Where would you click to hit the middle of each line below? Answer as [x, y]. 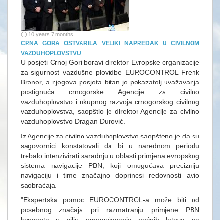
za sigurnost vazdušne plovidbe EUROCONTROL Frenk [110, 72]
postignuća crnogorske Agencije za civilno [110, 92]
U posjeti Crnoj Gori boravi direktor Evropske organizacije [110, 62]
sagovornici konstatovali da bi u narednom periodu [110, 146]
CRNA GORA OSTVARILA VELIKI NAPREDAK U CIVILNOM [110, 43]
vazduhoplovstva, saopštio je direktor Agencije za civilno [110, 111]
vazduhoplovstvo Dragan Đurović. [73, 121]
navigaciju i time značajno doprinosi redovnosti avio [110, 175]
